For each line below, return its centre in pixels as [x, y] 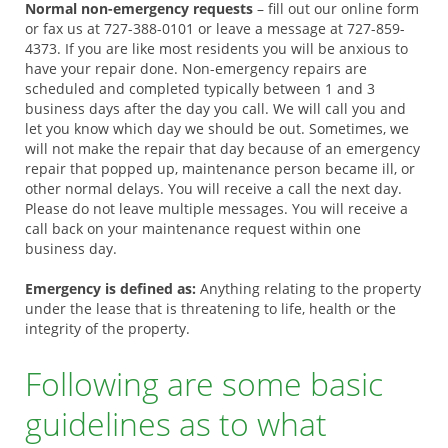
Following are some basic [204, 383]
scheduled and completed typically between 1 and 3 [200, 88]
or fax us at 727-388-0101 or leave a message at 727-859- [215, 28]
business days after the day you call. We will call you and [215, 108]
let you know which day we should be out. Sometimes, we [217, 128]
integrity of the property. [107, 328]
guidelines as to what [176, 423]
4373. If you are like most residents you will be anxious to [216, 48]
